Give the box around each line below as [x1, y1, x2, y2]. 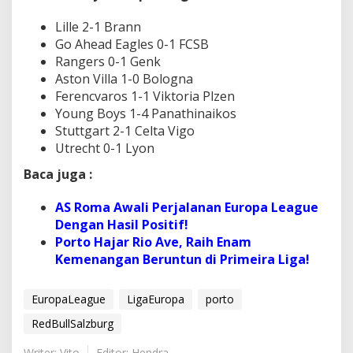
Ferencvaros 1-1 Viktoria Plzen [55, 87, 235, 105]
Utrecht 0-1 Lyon [55, 139, 154, 157]
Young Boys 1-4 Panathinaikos [55, 104, 236, 122]
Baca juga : [24, 165, 92, 184]
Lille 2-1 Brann [55, 17, 141, 35]
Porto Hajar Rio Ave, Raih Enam [55, 233, 251, 251]
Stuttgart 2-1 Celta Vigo [55, 121, 195, 139]
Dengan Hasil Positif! [55, 216, 188, 234]
